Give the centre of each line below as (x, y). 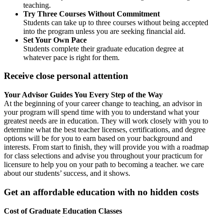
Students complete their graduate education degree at (103, 48)
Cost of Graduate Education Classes (63, 211)
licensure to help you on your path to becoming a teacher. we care (104, 165)
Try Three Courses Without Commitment (92, 14)
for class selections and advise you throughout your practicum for (103, 156)
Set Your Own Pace (55, 40)
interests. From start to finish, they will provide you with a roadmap (106, 147)
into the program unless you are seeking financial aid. (104, 31)
